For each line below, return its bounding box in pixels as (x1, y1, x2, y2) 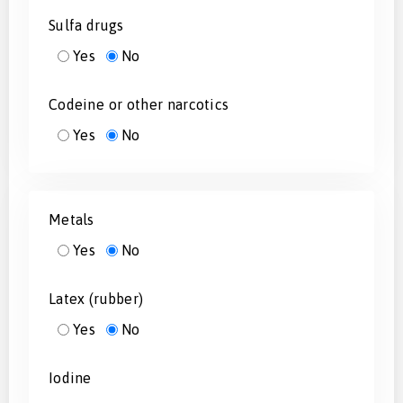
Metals (49, 211, 94, 228)
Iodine (49, 370, 92, 387)
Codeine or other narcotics (49, 96, 228, 113)
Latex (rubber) (49, 291, 143, 308)
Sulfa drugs (49, 17, 124, 34)
